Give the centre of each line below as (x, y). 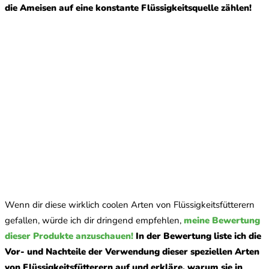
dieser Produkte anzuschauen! (69, 236)
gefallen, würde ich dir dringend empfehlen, (94, 221)
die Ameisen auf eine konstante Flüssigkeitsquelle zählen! (128, 8)
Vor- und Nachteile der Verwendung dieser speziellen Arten (132, 252)
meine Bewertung (222, 221)
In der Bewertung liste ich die (198, 236)
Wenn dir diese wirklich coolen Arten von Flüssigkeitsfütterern (130, 205)
